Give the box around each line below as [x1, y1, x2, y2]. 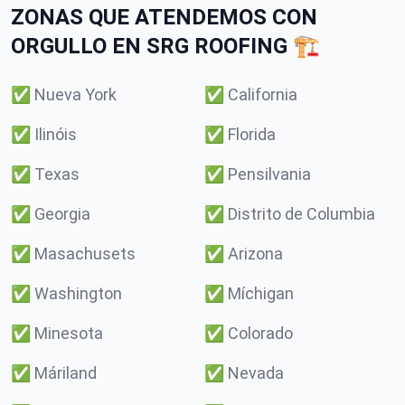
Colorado [228, 324, 293, 343]
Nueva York [34, 85, 117, 104]
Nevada [228, 363, 284, 382]
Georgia [34, 204, 90, 223]
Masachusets [34, 244, 136, 263]
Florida [228, 125, 276, 144]
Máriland [34, 363, 97, 382]
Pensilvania [228, 165, 311, 184]
